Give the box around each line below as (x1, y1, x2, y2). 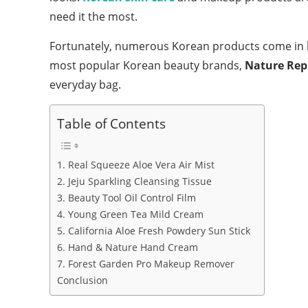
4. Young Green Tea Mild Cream (57, 207, 203, 221)
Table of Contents (57, 113, 166, 133)
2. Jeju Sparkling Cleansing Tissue (57, 174, 212, 188)
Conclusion (57, 273, 108, 287)
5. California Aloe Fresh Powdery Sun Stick (57, 223, 250, 237)
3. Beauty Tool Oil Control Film (57, 190, 196, 204)
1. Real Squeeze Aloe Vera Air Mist (57, 157, 214, 171)
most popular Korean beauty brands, (49, 57, 245, 73)
